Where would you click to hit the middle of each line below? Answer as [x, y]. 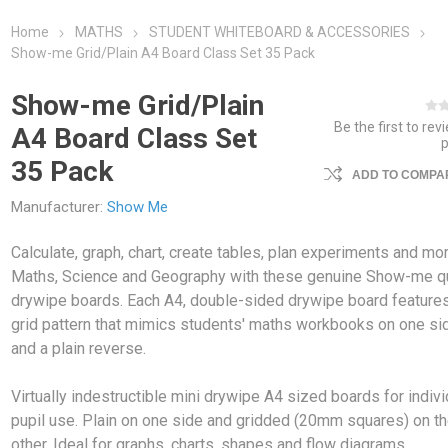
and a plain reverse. [79, 349]
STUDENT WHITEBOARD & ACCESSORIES [280, 32]
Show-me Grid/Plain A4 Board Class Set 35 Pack [163, 53]
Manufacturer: [57, 207]
